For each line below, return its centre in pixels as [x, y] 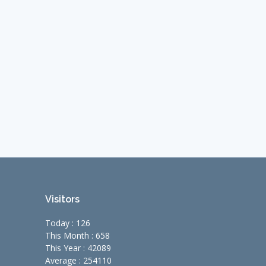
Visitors [62, 199]
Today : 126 [68, 223]
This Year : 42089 [78, 248]
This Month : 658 [77, 236]
